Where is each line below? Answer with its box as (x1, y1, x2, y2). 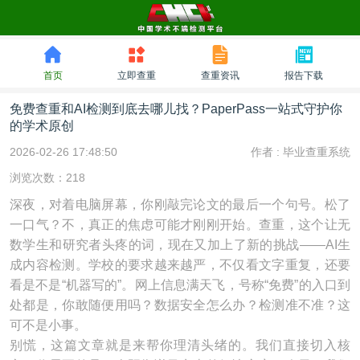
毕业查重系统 (283, 145, 350, 158)
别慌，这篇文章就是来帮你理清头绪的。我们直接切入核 (10, 338, 350, 352)
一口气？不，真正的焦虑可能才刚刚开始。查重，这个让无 (10, 218, 350, 231)
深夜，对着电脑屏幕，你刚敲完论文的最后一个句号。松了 (10, 198, 350, 211)
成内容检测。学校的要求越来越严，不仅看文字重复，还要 (10, 258, 350, 272)
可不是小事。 (10, 318, 87, 332)
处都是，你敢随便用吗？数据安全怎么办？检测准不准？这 (10, 298, 350, 312)
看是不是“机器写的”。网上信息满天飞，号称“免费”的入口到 (10, 278, 350, 292)
